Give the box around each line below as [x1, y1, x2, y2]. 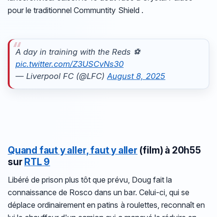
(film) [137, 144, 165, 156]
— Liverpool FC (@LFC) [15, 71, 108, 81]
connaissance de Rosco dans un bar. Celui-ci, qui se [8, 187, 189, 197]
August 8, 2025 [107, 71, 166, 81]
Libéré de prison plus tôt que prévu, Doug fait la [8, 174, 172, 185]
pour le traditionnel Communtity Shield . [8, 5, 143, 15]
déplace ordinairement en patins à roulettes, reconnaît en [8, 200, 205, 210]
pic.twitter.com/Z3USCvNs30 [15, 59, 124, 69]
